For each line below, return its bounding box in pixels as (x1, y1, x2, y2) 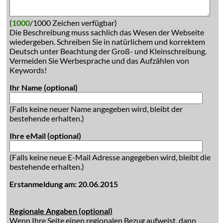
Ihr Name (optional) (9, 83, 78, 92)
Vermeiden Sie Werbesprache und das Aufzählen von (9, 56, 189, 65)
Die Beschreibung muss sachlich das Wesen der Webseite (9, 27, 204, 37)
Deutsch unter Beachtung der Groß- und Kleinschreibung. (9, 46, 207, 56)
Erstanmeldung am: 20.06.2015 (9, 179, 118, 189)
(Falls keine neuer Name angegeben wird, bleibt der (9, 104, 183, 113)
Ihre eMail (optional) (9, 131, 81, 140)
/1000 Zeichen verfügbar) (29, 18, 117, 27)
